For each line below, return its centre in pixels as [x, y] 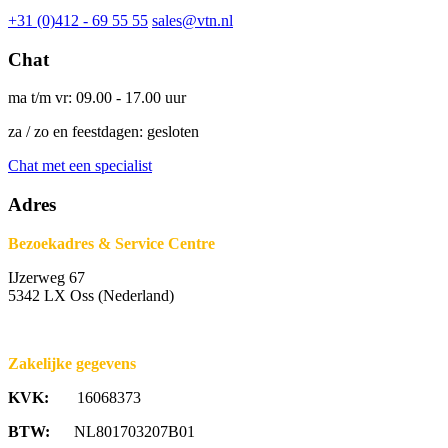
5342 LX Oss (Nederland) [91, 295]
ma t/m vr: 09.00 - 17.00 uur [97, 98]
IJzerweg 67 [46, 277]
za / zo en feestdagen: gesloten [103, 132]
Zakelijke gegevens [72, 363]
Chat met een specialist [80, 166]
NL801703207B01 [134, 431]
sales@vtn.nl [192, 20]
